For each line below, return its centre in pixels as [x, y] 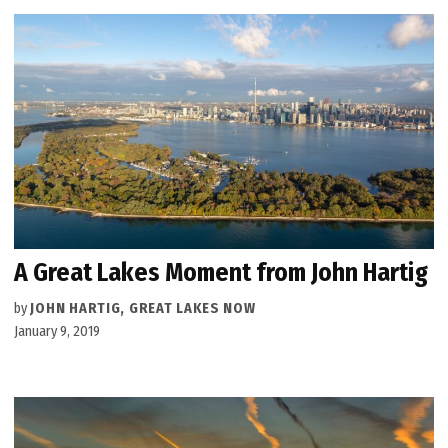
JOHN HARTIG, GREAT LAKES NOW [143, 308]
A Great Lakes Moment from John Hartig [221, 272]
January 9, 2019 [57, 331]
